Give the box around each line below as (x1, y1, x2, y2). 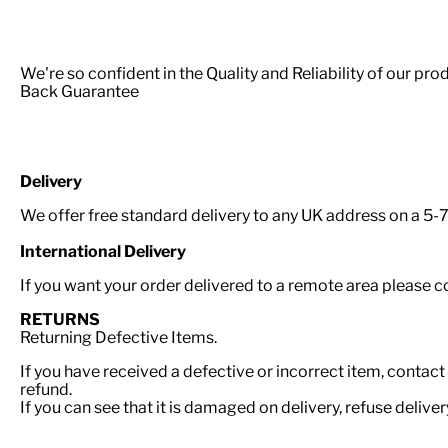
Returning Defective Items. (20, 327, 217, 347)
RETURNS (20, 309, 100, 329)
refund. (20, 379, 72, 399)
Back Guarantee (20, 81, 139, 101)
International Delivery (20, 241, 186, 261)
